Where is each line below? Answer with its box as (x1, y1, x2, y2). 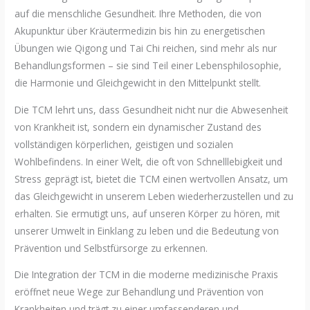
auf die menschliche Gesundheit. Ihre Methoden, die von (15, 6, 262, 20)
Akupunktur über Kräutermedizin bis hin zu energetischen (15, 24, 266, 37)
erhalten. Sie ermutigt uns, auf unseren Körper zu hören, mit (15, 206, 280, 220)
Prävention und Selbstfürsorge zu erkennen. (15, 241, 208, 255)
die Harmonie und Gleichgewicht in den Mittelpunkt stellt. (15, 75, 262, 89)
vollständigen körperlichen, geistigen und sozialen (15, 137, 234, 151)
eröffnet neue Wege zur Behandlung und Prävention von (15, 285, 264, 299)
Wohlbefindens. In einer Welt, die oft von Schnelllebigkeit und (15, 154, 283, 168)
